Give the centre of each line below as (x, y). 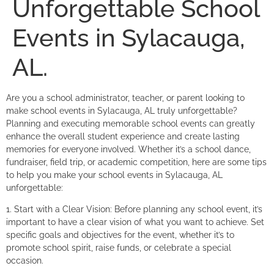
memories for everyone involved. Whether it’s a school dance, (128, 149)
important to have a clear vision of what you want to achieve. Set (135, 222)
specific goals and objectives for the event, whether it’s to (120, 235)
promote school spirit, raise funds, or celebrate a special (119, 248)
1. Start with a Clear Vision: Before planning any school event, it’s (134, 209)
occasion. (25, 261)
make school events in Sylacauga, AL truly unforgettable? (122, 110)
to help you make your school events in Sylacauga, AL (114, 175)
